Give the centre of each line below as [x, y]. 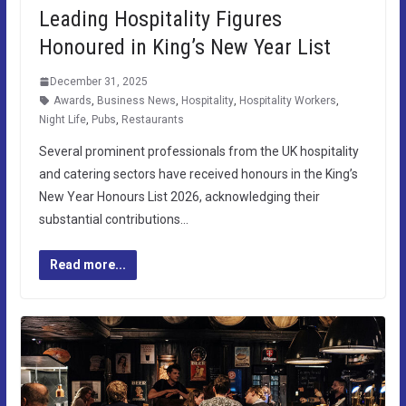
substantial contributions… [113, 219]
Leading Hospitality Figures [160, 19]
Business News [136, 100]
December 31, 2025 [98, 81]
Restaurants [152, 119]
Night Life [62, 119]
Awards [72, 100]
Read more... [87, 264]
